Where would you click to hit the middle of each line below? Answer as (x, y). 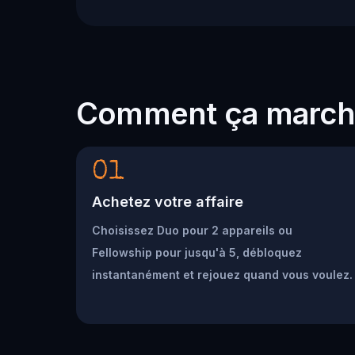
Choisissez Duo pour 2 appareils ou (192, 230)
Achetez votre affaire (168, 201)
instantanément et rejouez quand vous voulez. (222, 274)
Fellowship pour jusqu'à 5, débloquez (197, 252)
